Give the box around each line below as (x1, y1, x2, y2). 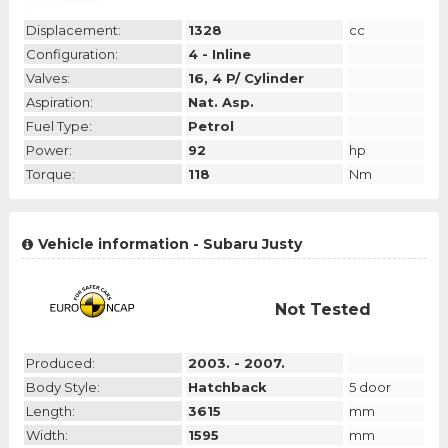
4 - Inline (187, 46, 251, 63)
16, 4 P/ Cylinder (187, 70, 304, 87)
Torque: (25, 166, 75, 183)
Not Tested (274, 300, 371, 320)
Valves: (25, 70, 70, 87)
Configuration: (25, 46, 118, 63)
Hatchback (187, 379, 267, 396)
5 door (349, 379, 392, 396)
